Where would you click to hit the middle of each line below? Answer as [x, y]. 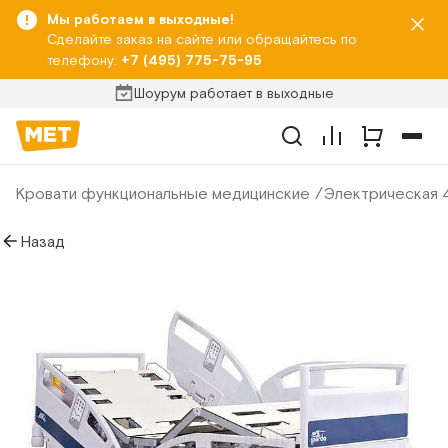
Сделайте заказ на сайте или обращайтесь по [202, 39]
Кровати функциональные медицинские [162, 193]
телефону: [84, 60]
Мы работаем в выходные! [140, 18]
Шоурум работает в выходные [234, 93]
